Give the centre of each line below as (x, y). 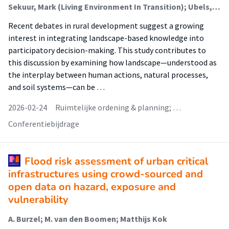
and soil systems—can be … (56, 87)
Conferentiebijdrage (44, 124)
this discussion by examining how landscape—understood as (112, 62)
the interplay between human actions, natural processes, (108, 75)
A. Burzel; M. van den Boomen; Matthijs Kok (88, 219)
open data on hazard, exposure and (92, 187)
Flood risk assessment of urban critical (116, 161)
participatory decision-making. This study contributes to (107, 50)
